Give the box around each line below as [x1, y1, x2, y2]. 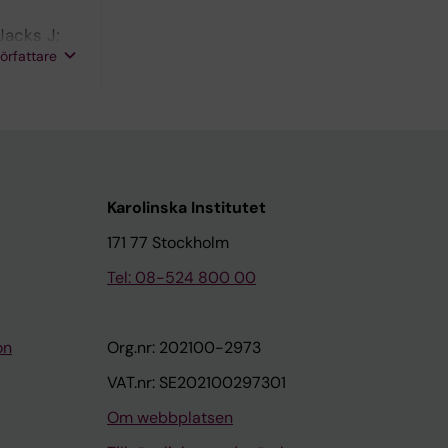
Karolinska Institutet [107, 197, 266, 218]
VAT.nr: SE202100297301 [107, 372, 286, 393]
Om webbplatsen [107, 407, 233, 428]
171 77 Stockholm [107, 232, 229, 253]
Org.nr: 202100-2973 [107, 337, 261, 358]
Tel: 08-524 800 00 [107, 267, 256, 288]
